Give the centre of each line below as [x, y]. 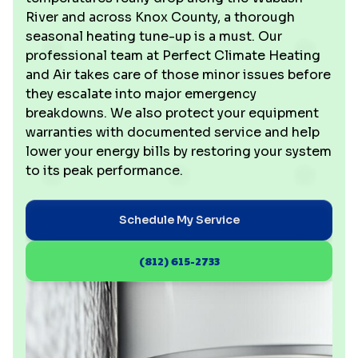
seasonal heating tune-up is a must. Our [154, 36]
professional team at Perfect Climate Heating [173, 56]
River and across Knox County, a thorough [160, 17]
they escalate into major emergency [141, 94]
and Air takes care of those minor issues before [178, 75]
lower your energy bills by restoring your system [179, 151]
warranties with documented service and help [173, 132]
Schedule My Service [179, 220]
